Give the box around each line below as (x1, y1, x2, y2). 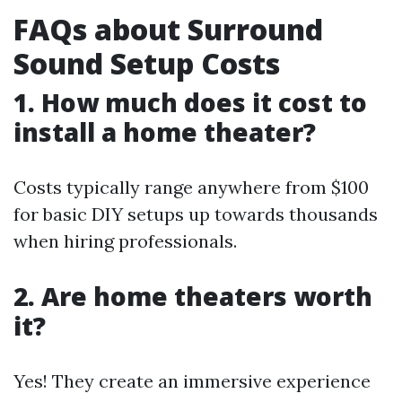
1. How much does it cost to (13, 85, 367, 119)
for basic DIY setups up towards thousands (13, 203, 378, 225)
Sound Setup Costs (13, 44, 280, 83)
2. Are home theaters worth (13, 279, 372, 313)
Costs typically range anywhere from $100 (13, 176, 369, 198)
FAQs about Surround (13, 10, 323, 48)
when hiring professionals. (13, 230, 237, 252)
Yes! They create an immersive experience (13, 370, 371, 392)
